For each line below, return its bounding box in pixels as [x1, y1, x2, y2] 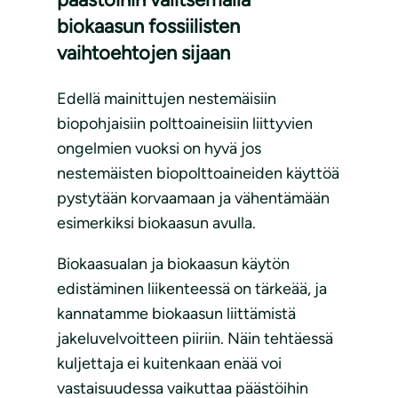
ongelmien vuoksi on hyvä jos [57, 139, 261, 159]
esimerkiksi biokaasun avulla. [57, 213, 256, 234]
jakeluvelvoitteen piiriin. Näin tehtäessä [57, 329, 333, 349]
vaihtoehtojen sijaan [57, 41, 230, 66]
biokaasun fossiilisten [57, 14, 240, 39]
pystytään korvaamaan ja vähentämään [57, 188, 330, 209]
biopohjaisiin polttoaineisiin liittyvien [57, 114, 313, 134]
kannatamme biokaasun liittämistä [57, 304, 296, 324]
